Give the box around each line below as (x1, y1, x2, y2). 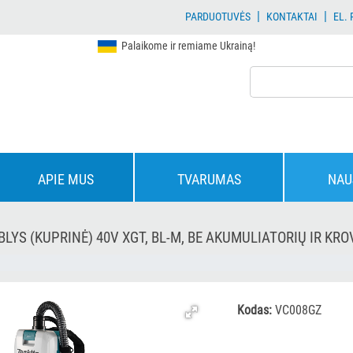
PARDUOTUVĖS (184, 10, 251, 23)
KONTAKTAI (266, 10, 318, 23)
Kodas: (237, 303, 273, 318)
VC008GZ (272, 303, 322, 318)
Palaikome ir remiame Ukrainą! (116, 39, 255, 52)
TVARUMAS (176, 171, 241, 188)
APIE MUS (38, 171, 94, 188)
